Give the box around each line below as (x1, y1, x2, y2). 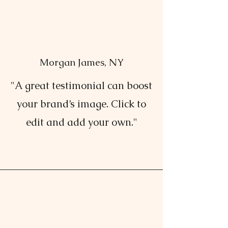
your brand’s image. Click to (17, 97, 146, 110)
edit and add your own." (25, 116, 137, 129)
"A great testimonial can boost (11, 79, 152, 92)
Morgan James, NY (39, 56, 124, 69)
